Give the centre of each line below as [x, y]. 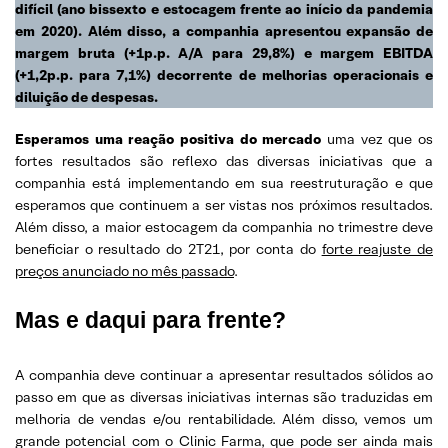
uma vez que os [380, 138]
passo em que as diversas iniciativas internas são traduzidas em [224, 396]
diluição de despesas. [86, 96]
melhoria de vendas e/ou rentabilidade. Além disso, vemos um [224, 418]
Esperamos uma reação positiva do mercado [171, 138]
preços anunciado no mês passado [124, 270]
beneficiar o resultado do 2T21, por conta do [168, 248]
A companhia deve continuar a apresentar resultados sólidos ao [224, 374]
